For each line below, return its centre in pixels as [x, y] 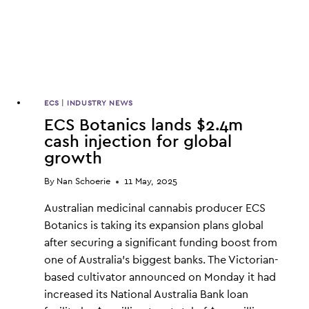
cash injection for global [138, 142]
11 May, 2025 [151, 182]
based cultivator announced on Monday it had [160, 278]
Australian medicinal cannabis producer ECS [155, 209]
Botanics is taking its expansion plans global [154, 226]
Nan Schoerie [84, 182]
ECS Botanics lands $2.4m [143, 125]
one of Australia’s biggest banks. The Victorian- [161, 260]
